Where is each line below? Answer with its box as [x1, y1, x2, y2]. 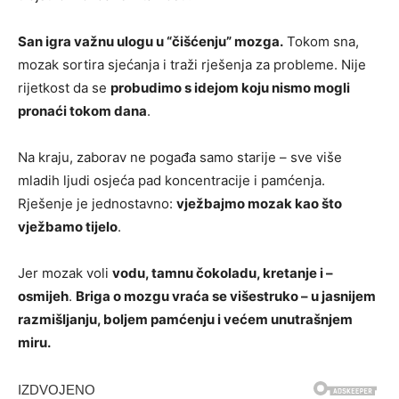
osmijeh [18, 287, 69, 305]
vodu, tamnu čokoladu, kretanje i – [112, 264, 333, 281]
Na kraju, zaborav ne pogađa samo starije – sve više [18, 148, 342, 166]
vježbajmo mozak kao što [176, 194, 342, 212]
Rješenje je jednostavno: [18, 194, 176, 212]
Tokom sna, [283, 32, 359, 50]
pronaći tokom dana [18, 102, 147, 119]
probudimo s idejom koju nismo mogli [110, 78, 350, 96]
